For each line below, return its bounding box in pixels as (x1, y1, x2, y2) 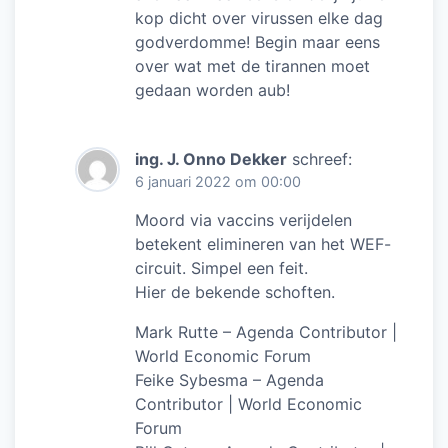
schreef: (292, 148, 352, 169)
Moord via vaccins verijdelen (135, 209, 352, 230)
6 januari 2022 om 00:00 (135, 172, 301, 190)
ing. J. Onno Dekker (135, 148, 287, 169)
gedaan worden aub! (135, 79, 290, 100)
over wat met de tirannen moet (135, 55, 370, 76)
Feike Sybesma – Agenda (135, 369, 324, 390)
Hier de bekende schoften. (135, 281, 335, 302)
